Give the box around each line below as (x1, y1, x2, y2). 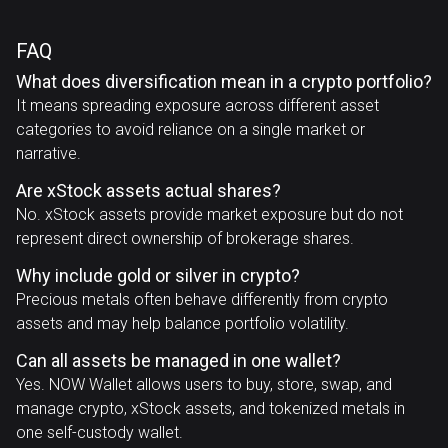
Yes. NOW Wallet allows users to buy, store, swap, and (16, 375, 392, 394)
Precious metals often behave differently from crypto (16, 290, 388, 309)
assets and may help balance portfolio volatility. (16, 314, 349, 333)
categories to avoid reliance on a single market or (16, 120, 365, 139)
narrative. (16, 144, 81, 163)
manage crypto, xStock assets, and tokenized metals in (16, 399, 405, 418)
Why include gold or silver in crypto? (16, 265, 300, 286)
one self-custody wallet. (16, 423, 183, 442)
